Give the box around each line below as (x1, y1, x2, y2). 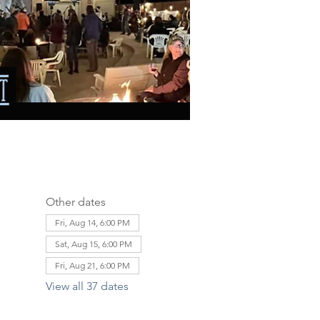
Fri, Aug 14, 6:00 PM (54, 217, 130, 228)
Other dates (45, 195, 106, 209)
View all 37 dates (45, 279, 129, 293)
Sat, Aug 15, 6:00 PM (54, 239, 132, 249)
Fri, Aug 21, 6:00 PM (54, 260, 130, 271)
